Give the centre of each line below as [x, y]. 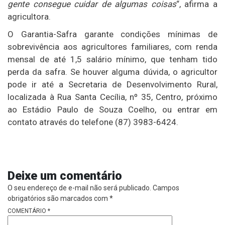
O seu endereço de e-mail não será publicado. [79, 188]
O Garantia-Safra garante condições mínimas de [113, 34]
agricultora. [29, 16]
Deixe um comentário [65, 176]
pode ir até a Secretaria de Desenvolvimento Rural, [113, 84]
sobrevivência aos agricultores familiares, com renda [113, 46]
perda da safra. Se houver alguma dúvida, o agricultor [113, 72]
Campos [166, 188]
